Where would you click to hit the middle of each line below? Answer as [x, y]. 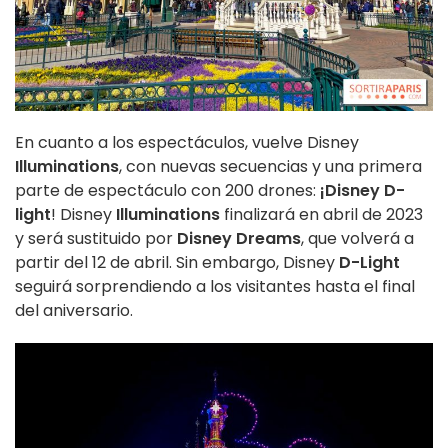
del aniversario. [74, 310]
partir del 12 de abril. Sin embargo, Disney [177, 262]
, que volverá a [357, 238]
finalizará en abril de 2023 [323, 214]
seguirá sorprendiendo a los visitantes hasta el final [215, 286]
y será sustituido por [96, 238]
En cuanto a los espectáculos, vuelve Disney [187, 142]
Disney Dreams [239, 238]
